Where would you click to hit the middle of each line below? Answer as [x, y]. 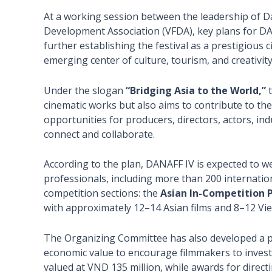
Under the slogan [85, 90]
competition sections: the [102, 193]
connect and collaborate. [99, 134]
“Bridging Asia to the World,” [196, 90]
